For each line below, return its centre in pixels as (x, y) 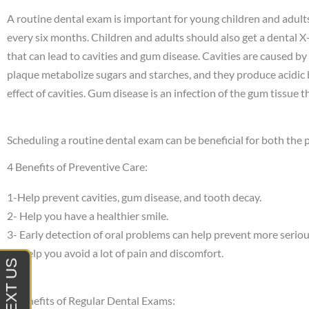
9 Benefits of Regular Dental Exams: (91, 300)
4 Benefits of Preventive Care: (77, 167)
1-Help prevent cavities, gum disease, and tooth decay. (135, 197)
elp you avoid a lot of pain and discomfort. (126, 253)
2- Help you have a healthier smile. (88, 216)
